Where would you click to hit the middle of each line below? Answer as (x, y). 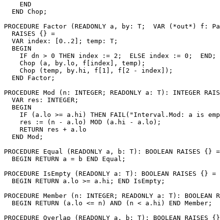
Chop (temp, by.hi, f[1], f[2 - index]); (88, 70)
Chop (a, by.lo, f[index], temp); (75, 63)
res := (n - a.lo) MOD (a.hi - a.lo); (82, 122)
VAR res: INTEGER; (41, 100)
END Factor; (29, 78)
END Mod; (24, 137)
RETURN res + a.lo (45, 129)
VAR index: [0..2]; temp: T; (61, 41)
